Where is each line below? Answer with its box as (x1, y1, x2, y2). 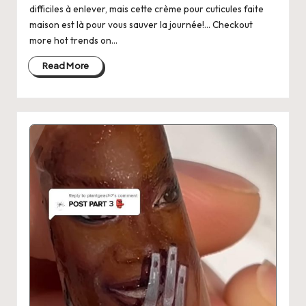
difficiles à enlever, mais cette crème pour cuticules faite (29, 3, 264, 16)
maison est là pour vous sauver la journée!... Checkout (29, 18, 253, 31)
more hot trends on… (29, 34, 117, 47)
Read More (42, 59, 89, 71)
